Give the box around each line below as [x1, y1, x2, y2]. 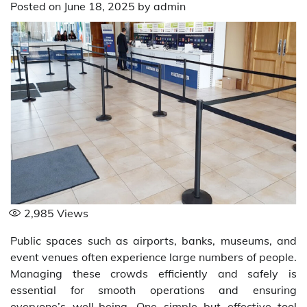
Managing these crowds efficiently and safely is [10, 266, 297, 280]
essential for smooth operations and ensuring [10, 282, 297, 297]
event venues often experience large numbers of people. [10, 249, 297, 264]
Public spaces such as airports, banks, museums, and [10, 233, 297, 247]
